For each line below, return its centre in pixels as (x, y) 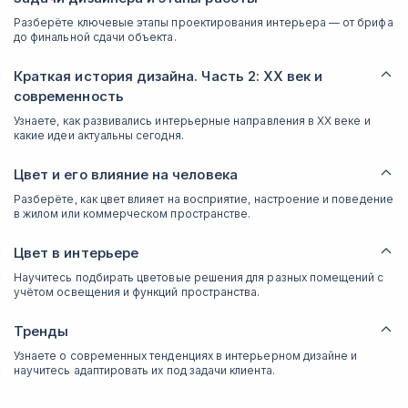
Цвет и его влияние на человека (126, 174)
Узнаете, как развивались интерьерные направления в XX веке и (192, 121)
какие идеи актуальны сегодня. (99, 135)
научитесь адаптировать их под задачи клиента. (144, 370)
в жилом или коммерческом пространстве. (133, 214)
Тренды (41, 331)
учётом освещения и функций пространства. (137, 292)
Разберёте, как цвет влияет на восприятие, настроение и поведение (204, 199)
